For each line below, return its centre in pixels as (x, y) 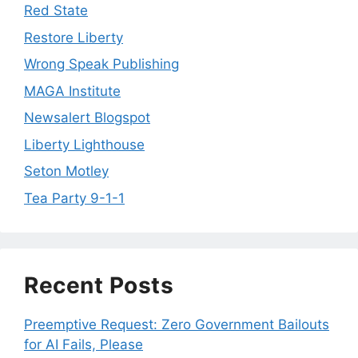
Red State (56, 11)
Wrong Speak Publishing (101, 64)
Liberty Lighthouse (84, 144)
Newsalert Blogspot (87, 118)
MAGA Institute (72, 91)
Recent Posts (99, 285)
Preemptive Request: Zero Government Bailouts (177, 324)
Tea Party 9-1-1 (74, 198)
